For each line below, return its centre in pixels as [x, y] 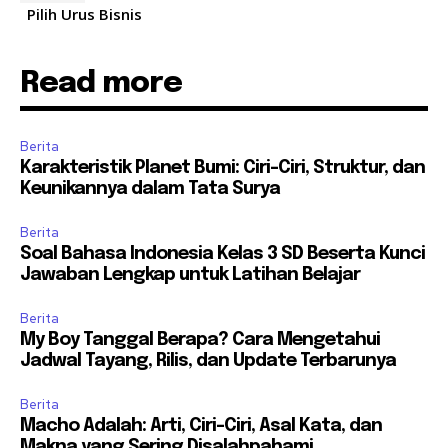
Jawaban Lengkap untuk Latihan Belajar [190, 274]
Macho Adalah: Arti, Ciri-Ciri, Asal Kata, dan [201, 425]
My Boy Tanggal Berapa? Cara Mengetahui [200, 339]
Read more [101, 83]
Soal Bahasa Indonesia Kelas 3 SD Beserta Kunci [222, 253]
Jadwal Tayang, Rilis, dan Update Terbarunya [208, 360]
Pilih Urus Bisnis [84, 13]
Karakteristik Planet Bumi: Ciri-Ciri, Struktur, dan [222, 167]
